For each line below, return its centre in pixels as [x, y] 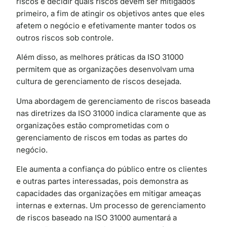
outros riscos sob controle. [65, 37]
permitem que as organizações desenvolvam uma [105, 69]
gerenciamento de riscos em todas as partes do [102, 137]
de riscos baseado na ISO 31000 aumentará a [97, 217]
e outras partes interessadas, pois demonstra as [102, 181]
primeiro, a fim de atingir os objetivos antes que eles [110, 13]
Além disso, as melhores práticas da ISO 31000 [100, 57]
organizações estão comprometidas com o [93, 125]
